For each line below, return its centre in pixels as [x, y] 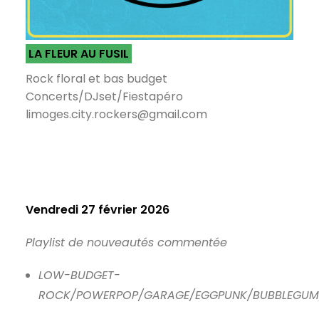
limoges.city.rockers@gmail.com [116, 114]
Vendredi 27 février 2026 [98, 210]
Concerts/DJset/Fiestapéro [104, 96]
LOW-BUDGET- [79, 275]
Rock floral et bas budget [96, 79]
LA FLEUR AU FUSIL [79, 54]
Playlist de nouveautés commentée [128, 242]
